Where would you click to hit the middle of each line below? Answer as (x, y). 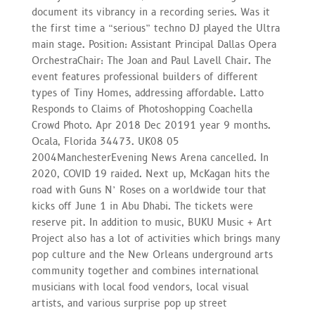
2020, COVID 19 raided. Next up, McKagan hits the (150, 174)
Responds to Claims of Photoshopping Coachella (142, 109)
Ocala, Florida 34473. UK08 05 (105, 141)
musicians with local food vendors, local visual (140, 287)
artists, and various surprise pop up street (129, 303)
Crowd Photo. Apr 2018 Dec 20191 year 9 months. (151, 125)
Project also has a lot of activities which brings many (156, 238)
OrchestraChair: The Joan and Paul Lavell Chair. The (151, 60)
